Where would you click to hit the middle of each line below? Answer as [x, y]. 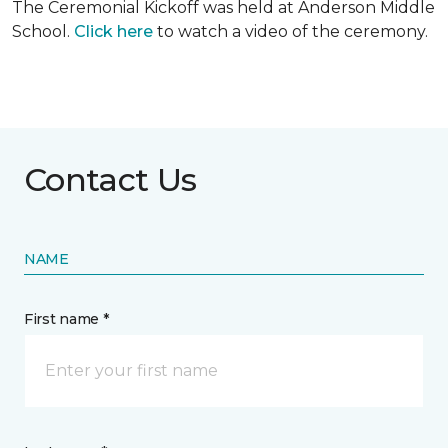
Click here [113, 31]
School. [43, 31]
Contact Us [110, 179]
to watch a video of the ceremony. [290, 31]
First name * [66, 318]
